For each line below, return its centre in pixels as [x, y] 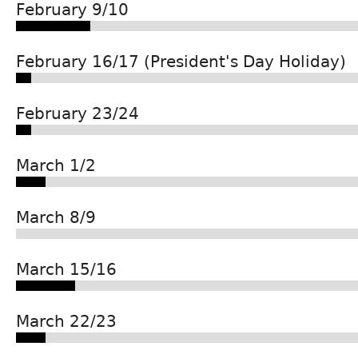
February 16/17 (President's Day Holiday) [181, 61]
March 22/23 [66, 321]
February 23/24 [78, 113]
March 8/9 [56, 217]
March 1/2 [56, 165]
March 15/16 [66, 269]
